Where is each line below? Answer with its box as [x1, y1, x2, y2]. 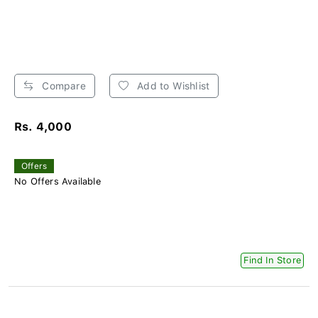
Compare [39, 80, 86, 92]
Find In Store [243, 255, 301, 266]
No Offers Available [14, 176, 101, 187]
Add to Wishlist [134, 80, 210, 92]
